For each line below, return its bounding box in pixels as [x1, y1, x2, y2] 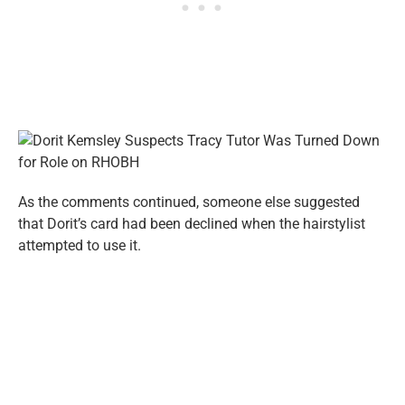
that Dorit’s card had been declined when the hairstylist [18, 215, 365, 232]
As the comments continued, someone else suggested [18, 193, 360, 211]
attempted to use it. [18, 237, 141, 254]
